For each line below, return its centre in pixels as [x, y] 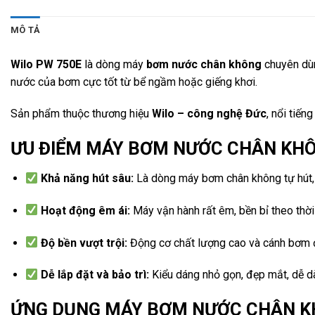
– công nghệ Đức [220, 114]
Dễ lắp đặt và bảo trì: [95, 275]
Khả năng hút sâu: [88, 179]
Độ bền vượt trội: [84, 243]
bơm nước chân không [204, 64]
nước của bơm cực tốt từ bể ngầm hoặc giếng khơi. [134, 82]
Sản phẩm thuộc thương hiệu [81, 114]
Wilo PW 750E [46, 64]
